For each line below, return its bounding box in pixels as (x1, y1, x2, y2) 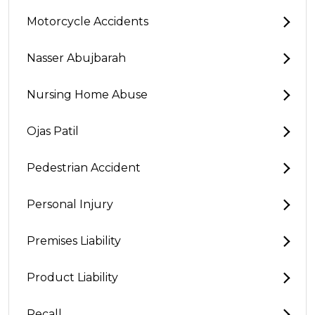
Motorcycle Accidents (27, 15, 148, 28)
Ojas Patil (27, 124, 79, 138)
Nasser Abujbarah (27, 51, 126, 65)
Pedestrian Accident (27, 161, 141, 174)
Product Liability (27, 271, 118, 284)
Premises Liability (27, 234, 121, 247)
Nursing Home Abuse (27, 88, 148, 101)
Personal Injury (27, 198, 113, 211)
